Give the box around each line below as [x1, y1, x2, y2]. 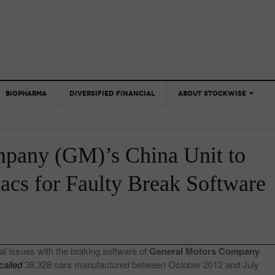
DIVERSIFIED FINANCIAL [69, 89, 156, 98]
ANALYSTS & [179, 117, 222, 125]
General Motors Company [149, 244, 260, 258]
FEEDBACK [179, 166, 217, 174]
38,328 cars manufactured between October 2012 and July [22, 258, 259, 271]
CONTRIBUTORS [179, 130, 233, 137]
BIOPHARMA [6, 89, 47, 98]
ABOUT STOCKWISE [178, 89, 247, 98]
